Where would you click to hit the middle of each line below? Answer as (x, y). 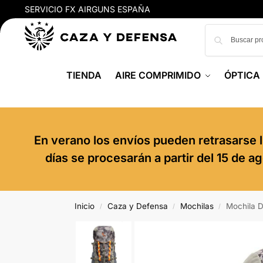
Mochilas (197, 206)
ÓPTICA (242, 75)
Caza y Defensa (137, 206)
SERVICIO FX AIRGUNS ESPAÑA (87, 9)
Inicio (85, 206)
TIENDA (84, 75)
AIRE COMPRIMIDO (158, 75)
